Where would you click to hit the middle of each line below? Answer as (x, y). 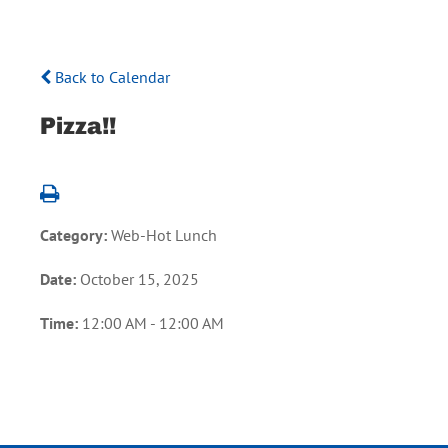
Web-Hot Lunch (164, 234)
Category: (75, 234)
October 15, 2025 (139, 278)
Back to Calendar (110, 76)
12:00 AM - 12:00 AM (153, 322)
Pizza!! (78, 125)
